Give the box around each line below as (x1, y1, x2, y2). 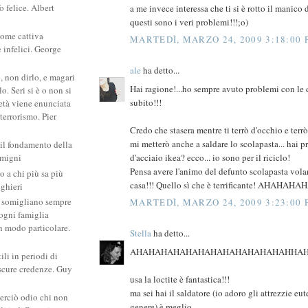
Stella (130, 227, 151, 240)
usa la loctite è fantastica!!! (130, 272, 230, 285)
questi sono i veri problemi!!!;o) (130, 15, 248, 28)
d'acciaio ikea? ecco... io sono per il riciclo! (130, 151, 290, 164)
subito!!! (130, 96, 162, 109)
